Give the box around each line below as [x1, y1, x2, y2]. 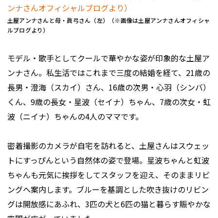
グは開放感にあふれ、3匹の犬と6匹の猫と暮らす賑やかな [7, 198, 211, 210]
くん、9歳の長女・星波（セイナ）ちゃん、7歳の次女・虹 [7, 96, 211, 108]
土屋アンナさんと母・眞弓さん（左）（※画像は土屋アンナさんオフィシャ [7, 16, 210, 25]
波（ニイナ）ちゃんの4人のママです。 [7, 110, 143, 123]
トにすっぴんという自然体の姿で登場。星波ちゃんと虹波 [7, 154, 209, 166]
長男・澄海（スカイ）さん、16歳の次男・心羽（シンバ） [7, 81, 211, 93]
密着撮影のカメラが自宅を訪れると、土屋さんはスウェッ [7, 140, 209, 152]
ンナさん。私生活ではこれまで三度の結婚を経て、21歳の [7, 67, 210, 79]
